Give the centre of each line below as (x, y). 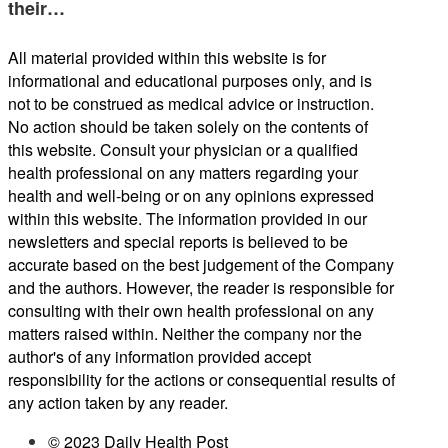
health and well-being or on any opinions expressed (191, 196)
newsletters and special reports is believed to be (178, 242)
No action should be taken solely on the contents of (188, 127)
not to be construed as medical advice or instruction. (191, 104)
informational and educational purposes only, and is (190, 81)
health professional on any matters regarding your (183, 173)
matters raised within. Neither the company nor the (185, 334)
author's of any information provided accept (159, 357)
